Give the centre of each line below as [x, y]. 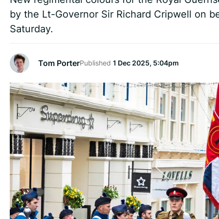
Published [96, 63]
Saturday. [32, 29]
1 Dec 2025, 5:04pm [146, 63]
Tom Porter [59, 63]
